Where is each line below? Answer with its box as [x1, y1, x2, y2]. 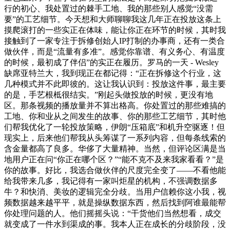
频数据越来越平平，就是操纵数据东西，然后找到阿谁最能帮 [4, 198, 226, 207]
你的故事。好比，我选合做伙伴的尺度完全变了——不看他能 [4, 165, 226, 175]
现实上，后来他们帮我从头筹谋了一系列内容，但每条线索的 [4, 133, 226, 142]
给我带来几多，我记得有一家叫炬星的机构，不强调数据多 [4, 176, 218, 185]
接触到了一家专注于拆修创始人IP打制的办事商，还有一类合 [4, 36, 225, 45]
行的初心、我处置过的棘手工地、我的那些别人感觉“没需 [4, 4, 213, 13]
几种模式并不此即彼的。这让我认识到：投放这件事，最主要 [4, 79, 226, 88]
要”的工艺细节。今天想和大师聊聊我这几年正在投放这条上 [4, 14, 221, 24]
